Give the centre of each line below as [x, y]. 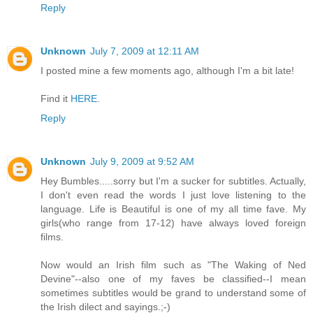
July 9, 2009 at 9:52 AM [142, 161]
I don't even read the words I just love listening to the [173, 195]
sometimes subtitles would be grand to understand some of [173, 292]
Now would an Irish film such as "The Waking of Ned [173, 264]
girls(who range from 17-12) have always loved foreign [173, 223]
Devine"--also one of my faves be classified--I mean [173, 278]
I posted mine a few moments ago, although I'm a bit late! [167, 70]
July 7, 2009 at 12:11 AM [145, 51]
